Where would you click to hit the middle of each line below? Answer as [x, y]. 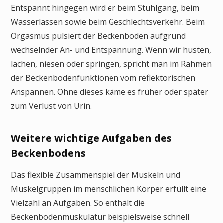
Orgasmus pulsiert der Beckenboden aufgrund [98, 36]
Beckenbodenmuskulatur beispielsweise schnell [100, 216]
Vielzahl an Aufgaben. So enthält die [78, 202]
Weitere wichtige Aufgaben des [91, 138]
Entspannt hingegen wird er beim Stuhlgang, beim [105, 8]
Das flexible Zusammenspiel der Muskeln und [96, 174]
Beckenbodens [48, 153]
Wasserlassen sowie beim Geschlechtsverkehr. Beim [108, 22]
